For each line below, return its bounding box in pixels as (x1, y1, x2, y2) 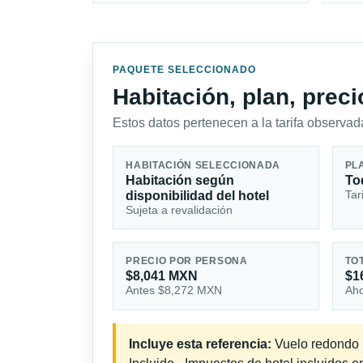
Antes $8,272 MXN (126, 284, 223, 297)
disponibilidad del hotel (126, 188, 270, 203)
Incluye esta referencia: (129, 337, 271, 352)
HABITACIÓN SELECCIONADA (126, 160, 281, 170)
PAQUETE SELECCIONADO (113, 64, 256, 76)
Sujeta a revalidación (126, 203, 233, 216)
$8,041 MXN (126, 269, 199, 284)
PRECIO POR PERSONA (126, 256, 248, 267)
